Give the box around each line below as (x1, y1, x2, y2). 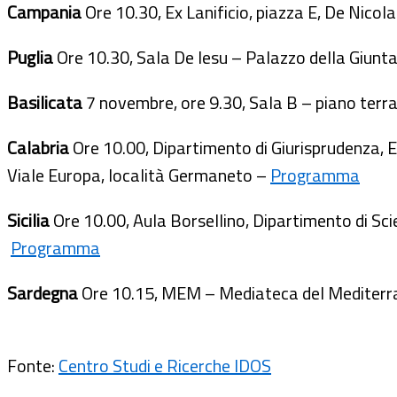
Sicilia (7, 206, 53, 234)
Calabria (7, 133, 73, 161)
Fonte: (7, 351, 58, 379)
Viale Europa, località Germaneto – (7, 160, 270, 189)
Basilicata (7, 88, 86, 116)
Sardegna (7, 278, 82, 307)
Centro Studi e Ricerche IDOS (58, 351, 271, 379)
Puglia (7, 43, 57, 71)
